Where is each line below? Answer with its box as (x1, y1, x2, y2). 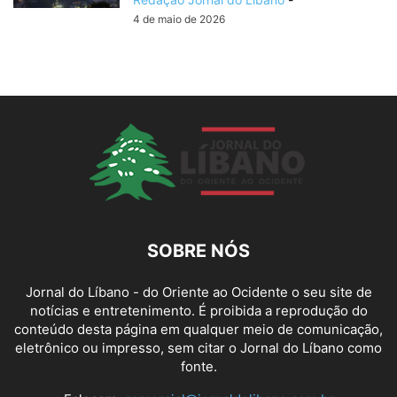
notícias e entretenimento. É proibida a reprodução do (29, 302, 368, 320)
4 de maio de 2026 (133, 12, 225, 27)
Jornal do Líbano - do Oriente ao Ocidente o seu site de (25, 284, 372, 301)
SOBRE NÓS (147, 240, 250, 262)
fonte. (180, 358, 217, 376)
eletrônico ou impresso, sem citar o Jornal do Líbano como (15, 339, 382, 357)
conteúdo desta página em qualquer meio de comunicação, (14, 321, 383, 339)
